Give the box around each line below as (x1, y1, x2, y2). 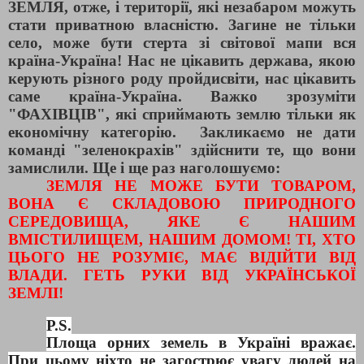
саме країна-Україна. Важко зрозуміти (8, 87, 356, 105)
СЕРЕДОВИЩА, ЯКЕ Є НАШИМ (8, 212, 356, 230)
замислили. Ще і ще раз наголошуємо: (8, 158, 280, 176)
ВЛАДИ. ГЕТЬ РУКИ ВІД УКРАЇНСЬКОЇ (8, 266, 356, 284)
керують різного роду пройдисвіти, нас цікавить (8, 69, 356, 87)
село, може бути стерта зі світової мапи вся (8, 33, 356, 51)
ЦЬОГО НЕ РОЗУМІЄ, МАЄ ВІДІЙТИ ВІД (8, 248, 356, 266)
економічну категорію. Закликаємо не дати (8, 123, 356, 141)
